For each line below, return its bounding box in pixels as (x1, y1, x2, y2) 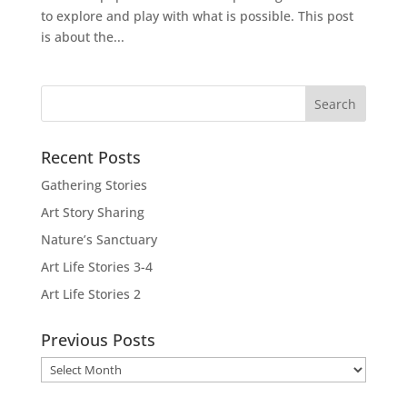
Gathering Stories (40, 176, 147, 194)
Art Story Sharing (40, 203, 144, 222)
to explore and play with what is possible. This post (40, 7, 353, 25)
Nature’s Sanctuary (40, 231, 157, 249)
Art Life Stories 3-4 (40, 258, 153, 276)
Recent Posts (40, 146, 141, 169)
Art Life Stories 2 (40, 285, 141, 303)
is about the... (40, 28, 124, 46)
